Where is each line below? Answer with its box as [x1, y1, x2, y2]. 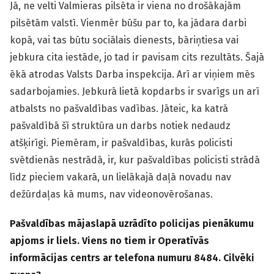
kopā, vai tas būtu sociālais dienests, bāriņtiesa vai [10, 34, 239, 46]
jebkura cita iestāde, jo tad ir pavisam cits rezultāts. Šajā [10, 51, 264, 63]
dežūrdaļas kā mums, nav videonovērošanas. [10, 188, 213, 200]
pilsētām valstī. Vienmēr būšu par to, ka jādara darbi [10, 17, 246, 29]
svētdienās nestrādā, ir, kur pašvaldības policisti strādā [10, 154, 260, 166]
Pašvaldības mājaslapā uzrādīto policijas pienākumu [10, 218, 254, 229]
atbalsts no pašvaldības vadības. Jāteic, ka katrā [10, 103, 228, 114]
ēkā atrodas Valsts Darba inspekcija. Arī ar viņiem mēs [10, 68, 255, 80]
